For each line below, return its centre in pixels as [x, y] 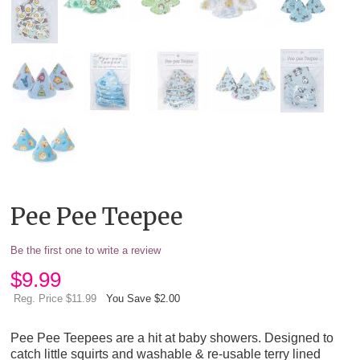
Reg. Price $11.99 [55, 299]
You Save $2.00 [143, 299]
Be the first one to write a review [86, 251]
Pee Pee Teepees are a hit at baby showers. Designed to [172, 338]
